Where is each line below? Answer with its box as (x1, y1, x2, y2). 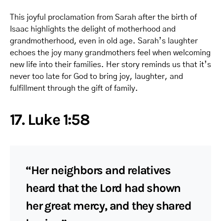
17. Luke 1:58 (10, 110, 90, 129)
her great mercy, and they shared (26, 198, 191, 213)
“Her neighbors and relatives (26, 163, 171, 177)
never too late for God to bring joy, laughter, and (10, 72, 183, 80)
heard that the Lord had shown (26, 181, 181, 195)
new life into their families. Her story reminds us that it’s (10, 60, 211, 69)
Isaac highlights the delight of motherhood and (10, 25, 176, 33)
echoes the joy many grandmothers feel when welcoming (10, 48, 211, 57)
